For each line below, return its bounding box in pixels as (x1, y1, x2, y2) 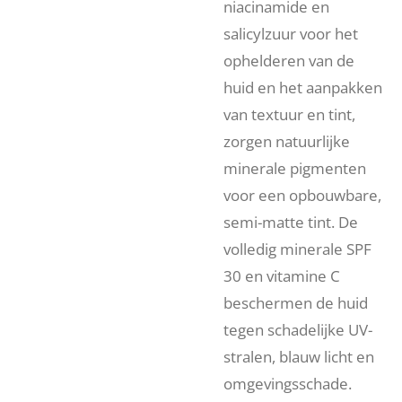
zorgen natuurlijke (223, 131, 350, 153)
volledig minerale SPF (223, 239, 371, 260)
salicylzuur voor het (223, 23, 358, 45)
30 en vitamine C (223, 266, 340, 287)
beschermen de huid (223, 293, 368, 314)
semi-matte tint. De (223, 212, 358, 233)
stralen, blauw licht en (223, 346, 374, 368)
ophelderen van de (223, 50, 354, 72)
